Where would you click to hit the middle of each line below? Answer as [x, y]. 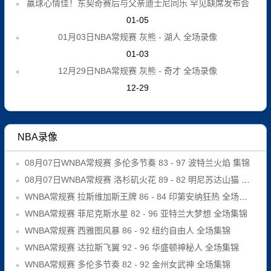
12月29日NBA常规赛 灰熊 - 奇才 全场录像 [138, 70]
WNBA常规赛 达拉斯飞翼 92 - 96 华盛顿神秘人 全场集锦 [132, 247]
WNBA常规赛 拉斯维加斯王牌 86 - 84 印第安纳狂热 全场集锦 [132, 196]
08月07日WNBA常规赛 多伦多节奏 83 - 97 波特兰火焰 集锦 [137, 162]
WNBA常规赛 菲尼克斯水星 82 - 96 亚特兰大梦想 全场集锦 [136, 213]
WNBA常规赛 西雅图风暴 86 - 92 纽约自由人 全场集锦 [128, 230]
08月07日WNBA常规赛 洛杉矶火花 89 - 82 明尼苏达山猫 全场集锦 [133, 179]
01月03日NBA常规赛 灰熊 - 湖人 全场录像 [138, 37]
